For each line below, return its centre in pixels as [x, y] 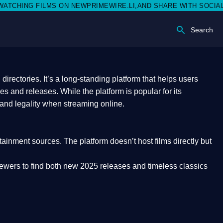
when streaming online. [82, 104]
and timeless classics [169, 166]
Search [202, 30]
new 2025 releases [97, 166]
